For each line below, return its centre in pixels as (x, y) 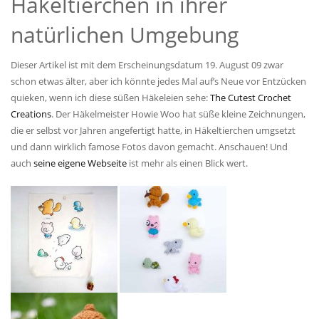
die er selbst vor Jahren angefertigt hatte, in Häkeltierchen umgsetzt (153, 130)
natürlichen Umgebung (125, 35)
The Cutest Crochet (251, 98)
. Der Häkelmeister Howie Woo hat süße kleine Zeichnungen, (178, 114)
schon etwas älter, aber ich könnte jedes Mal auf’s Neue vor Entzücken (158, 81)
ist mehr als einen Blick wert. (187, 163)
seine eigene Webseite (80, 163)
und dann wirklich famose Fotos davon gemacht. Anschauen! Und (149, 147)
